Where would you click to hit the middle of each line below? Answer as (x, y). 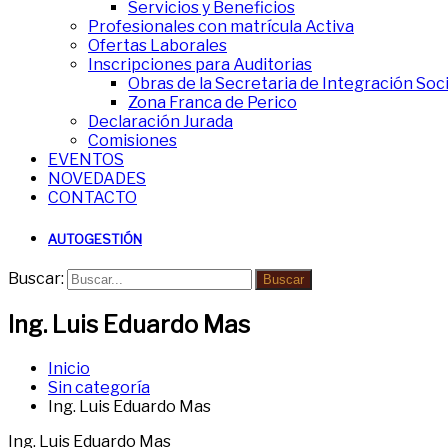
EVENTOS (86, 159)
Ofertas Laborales (157, 45)
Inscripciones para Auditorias (200, 64)
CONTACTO (92, 197)
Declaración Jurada (160, 121)
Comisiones (132, 140)
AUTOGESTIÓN (95, 239)
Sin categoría (99, 388)
